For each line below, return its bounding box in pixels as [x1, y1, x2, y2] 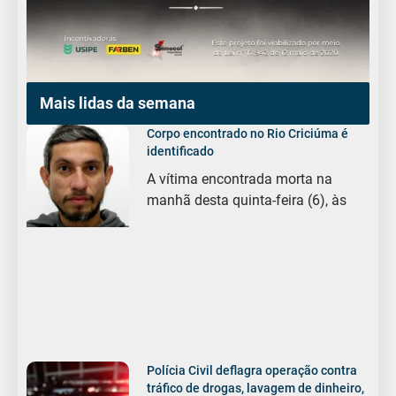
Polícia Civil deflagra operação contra [147, 362, 358, 377]
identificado [147, 143, 215, 158]
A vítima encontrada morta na [147, 170, 333, 187]
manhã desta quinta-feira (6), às [147, 191, 347, 209]
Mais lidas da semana [40, 93, 195, 112]
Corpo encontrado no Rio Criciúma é [147, 126, 349, 141]
